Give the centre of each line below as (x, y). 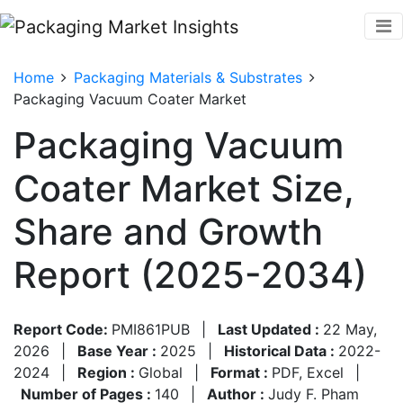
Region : (108, 372)
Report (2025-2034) (190, 274)
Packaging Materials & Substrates (188, 77)
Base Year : (119, 350)
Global (161, 372)
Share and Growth (168, 231)
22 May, (350, 329)
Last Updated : (270, 329)
